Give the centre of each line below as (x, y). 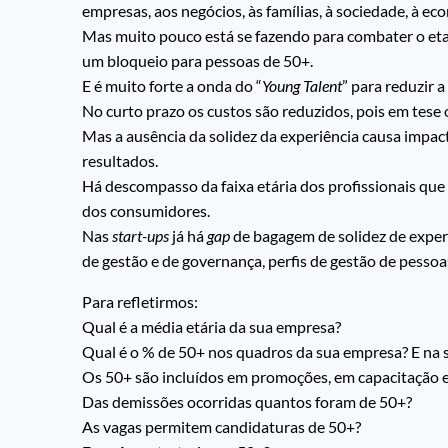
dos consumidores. (146, 211)
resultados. (120, 161)
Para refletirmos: (140, 302)
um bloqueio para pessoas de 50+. (197, 61)
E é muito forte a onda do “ (172, 86)
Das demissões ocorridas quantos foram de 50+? (247, 402)
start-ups (140, 236)
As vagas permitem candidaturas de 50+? (221, 427)
